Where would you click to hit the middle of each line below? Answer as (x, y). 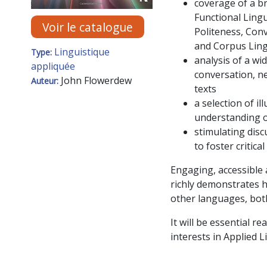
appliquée (53, 66)
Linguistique (82, 52)
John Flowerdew (96, 81)
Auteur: (46, 81)
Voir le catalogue (88, 27)
